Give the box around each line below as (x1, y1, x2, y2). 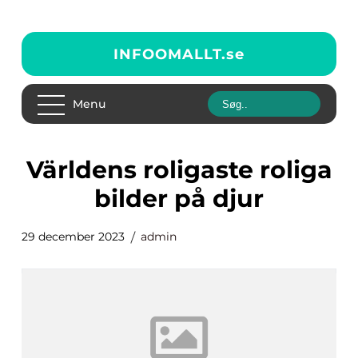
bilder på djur (94, 184, 264, 213)
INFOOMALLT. (113, 45, 226, 63)
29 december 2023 (22, 229, 125, 244)
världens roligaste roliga (26, 155, 42, 185)
